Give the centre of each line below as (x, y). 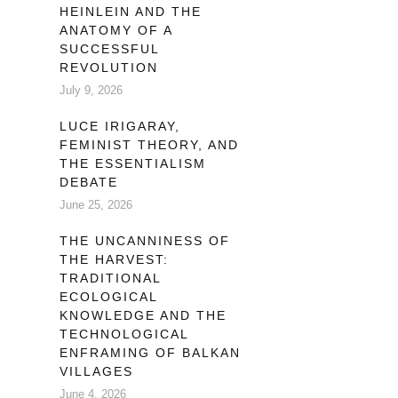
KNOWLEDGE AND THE (143, 316)
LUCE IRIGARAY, (119, 127)
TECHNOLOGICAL (123, 334)
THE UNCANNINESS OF (144, 241)
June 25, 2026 (96, 205)
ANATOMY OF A (115, 31)
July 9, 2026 (91, 91)
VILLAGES (96, 372)
